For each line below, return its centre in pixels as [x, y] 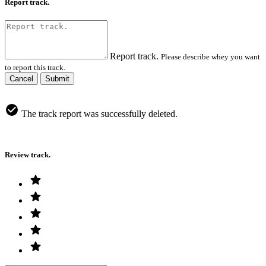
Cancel [21, 78]
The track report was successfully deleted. [98, 113]
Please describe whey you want [210, 56]
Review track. [28, 154]
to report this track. [35, 67]
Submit [57, 78]
